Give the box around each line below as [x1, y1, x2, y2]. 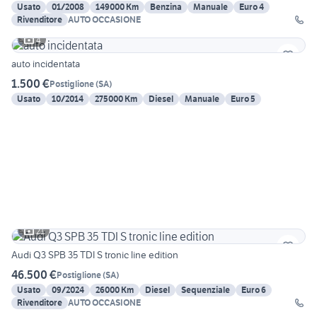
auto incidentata [11, 57, 80, 71]
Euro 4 [239, 1, 264, 13]
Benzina [150, 1, 182, 13]
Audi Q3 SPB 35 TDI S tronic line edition [11, 248, 178, 262]
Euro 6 [241, 284, 266, 296]
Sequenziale [181, 284, 230, 296]
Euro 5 [231, 93, 255, 105]
